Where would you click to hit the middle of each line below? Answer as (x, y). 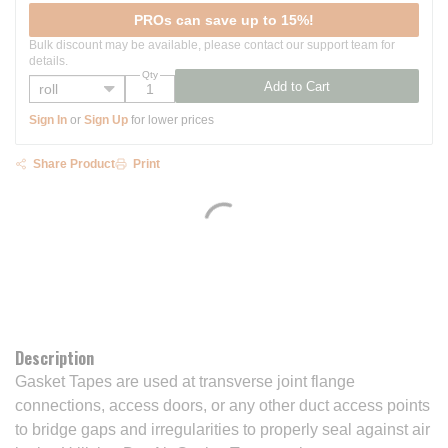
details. (48, 61)
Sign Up (106, 120)
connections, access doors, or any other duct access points (222, 405)
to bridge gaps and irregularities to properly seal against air (222, 429)
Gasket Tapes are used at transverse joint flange (185, 381)
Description (54, 358)
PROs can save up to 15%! (224, 20)
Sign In (48, 120)
